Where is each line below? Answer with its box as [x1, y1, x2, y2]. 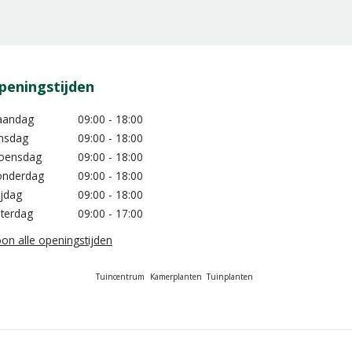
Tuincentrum [95, 271, 145, 283]
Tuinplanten [207, 271, 254, 283]
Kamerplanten [149, 271, 202, 283]
